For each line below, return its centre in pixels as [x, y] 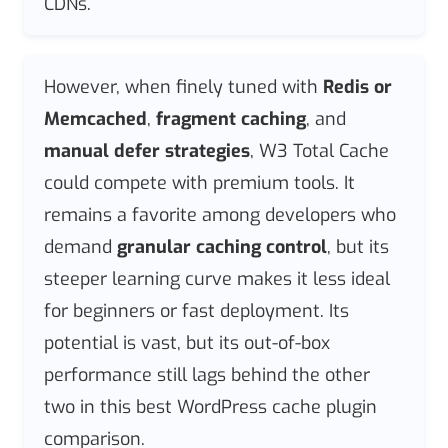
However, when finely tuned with [183, 87]
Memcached [95, 119]
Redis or [357, 87]
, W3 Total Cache [319, 151]
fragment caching [231, 119]
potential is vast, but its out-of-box [187, 343]
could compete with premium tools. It [199, 183]
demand [80, 247]
